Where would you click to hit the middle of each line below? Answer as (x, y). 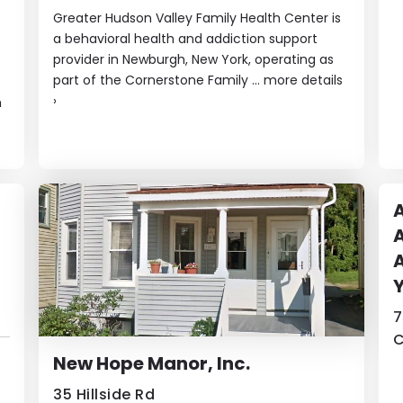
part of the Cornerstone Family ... (159, 80)
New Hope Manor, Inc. (152, 363)
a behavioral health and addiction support (186, 38)
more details (304, 80)
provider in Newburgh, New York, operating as (194, 59)
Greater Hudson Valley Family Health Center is (197, 18)
